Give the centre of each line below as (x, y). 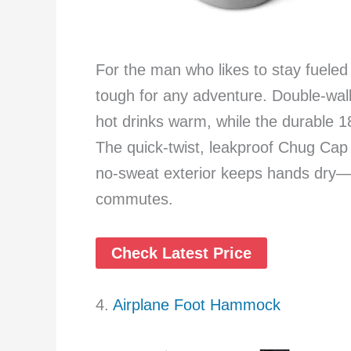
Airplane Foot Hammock (197, 305)
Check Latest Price (181, 253)
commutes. (134, 199)
